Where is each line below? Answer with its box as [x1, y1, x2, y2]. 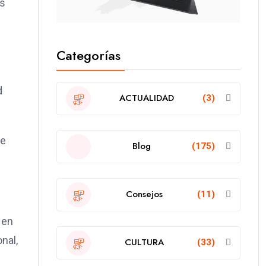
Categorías [56, 45, 121, 65]
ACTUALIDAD [119, 91, 174, 105]
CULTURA [124, 236, 164, 249]
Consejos [125, 188, 163, 201]
